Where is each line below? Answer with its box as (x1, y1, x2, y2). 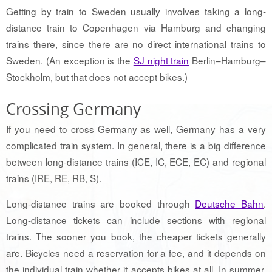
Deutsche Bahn (195, 197, 264, 211)
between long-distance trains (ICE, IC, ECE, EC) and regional (6, 154, 266, 168)
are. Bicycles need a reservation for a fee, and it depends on (6, 246, 266, 260)
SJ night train (133, 53, 189, 67)
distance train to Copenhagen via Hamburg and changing (6, 20, 266, 34)
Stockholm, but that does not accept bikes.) (6, 69, 188, 83)
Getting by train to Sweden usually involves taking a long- (6, 4, 266, 18)
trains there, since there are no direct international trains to (6, 36, 266, 50)
